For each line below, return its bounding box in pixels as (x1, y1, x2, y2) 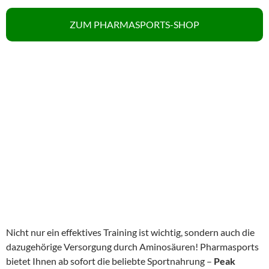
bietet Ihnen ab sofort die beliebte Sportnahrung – (6, 255, 214, 267)
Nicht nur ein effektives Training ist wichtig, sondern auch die (6, 226, 255, 238)
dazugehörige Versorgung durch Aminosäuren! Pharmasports (6, 240, 259, 252)
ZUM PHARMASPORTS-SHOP (70, 18, 199, 30)
